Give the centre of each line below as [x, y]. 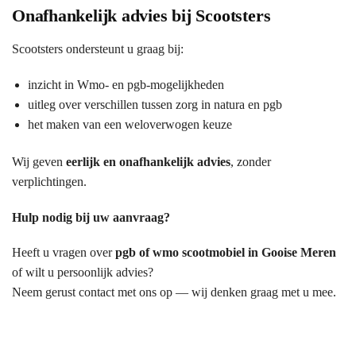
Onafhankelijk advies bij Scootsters [141, 16]
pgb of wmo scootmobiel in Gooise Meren [226, 253]
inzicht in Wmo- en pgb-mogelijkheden [126, 84]
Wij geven [39, 162]
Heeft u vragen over [64, 253]
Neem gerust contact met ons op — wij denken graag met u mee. [174, 292]
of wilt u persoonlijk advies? [83, 273]
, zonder [251, 162]
